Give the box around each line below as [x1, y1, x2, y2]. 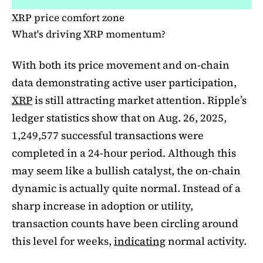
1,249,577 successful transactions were [12, 127, 204, 143]
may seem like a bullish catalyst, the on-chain [12, 163, 241, 178]
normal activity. [166, 233, 247, 248]
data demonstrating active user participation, [12, 75, 237, 90]
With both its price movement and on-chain [12, 57, 230, 72]
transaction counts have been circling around [12, 215, 238, 231]
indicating [114, 233, 166, 248]
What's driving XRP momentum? [12, 26, 166, 41]
